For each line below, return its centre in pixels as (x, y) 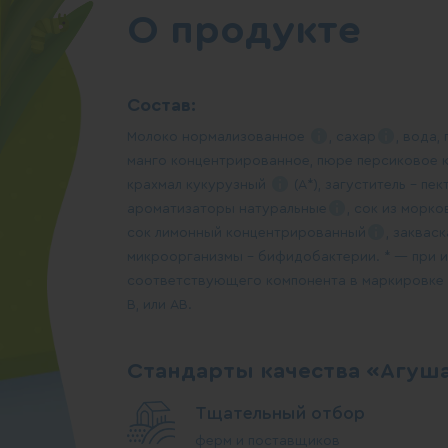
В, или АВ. (159, 305)
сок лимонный (176, 233)
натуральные (283, 209)
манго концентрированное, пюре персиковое (284, 161)
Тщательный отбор (280, 413)
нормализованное (245, 137)
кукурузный (228, 185)
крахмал (156, 185)
